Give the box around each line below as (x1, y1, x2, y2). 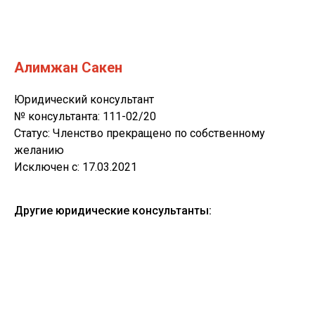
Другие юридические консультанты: (14, 204, 212, 217)
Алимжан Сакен (14, 59, 122, 76)
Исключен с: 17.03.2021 (14, 160, 137, 174)
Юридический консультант (14, 93, 154, 106)
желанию (14, 143, 64, 157)
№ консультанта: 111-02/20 (14, 110, 156, 123)
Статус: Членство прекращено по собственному (14, 127, 265, 140)
